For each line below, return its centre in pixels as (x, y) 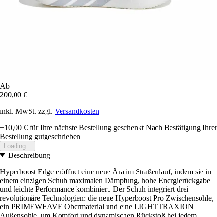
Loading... (18, 146)
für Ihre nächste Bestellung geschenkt (86, 127)
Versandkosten (77, 111)
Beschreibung (29, 155)
